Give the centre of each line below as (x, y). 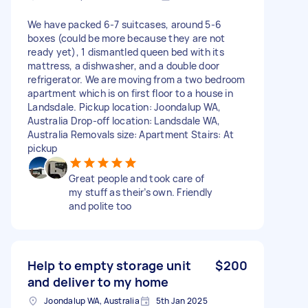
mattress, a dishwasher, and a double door (124, 65)
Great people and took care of (137, 178)
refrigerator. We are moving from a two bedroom (136, 79)
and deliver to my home (98, 282)
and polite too (100, 206)
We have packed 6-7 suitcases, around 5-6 (124, 24)
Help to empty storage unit (109, 265)
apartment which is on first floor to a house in (130, 93)
